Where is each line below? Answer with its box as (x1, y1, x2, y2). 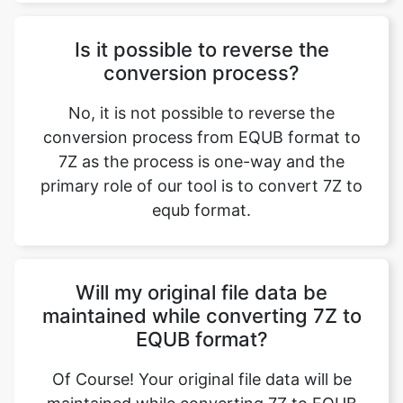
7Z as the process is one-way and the (58, 142, 345, 161)
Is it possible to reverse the (74, 28, 329, 51)
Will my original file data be (76, 271, 327, 294)
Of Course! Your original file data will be (51, 360, 352, 379)
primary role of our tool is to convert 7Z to (40, 166, 363, 185)
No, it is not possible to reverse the (68, 94, 335, 112)
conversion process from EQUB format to (42, 118, 361, 137)
